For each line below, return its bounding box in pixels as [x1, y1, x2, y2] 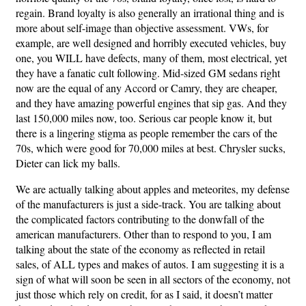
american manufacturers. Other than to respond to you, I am [16, 227, 271, 241]
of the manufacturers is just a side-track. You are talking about [16, 197, 281, 211]
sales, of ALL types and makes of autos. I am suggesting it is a [16, 257, 284, 271]
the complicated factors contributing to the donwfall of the [16, 212, 264, 226]
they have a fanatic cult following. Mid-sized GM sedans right [16, 66, 280, 80]
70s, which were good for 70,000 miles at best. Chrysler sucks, [16, 141, 286, 155]
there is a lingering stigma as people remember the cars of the [16, 126, 277, 140]
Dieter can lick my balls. [16, 156, 120, 170]
